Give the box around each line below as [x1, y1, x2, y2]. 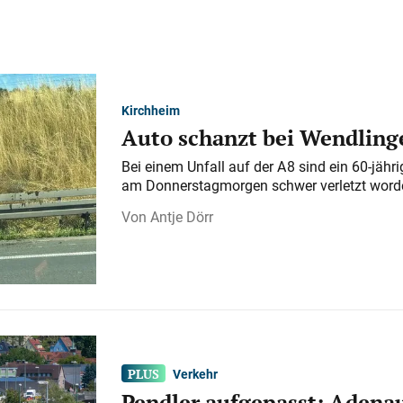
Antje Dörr [149, 206, 213, 227]
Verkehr [173, 364, 219, 382]
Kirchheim [121, 101, 180, 119]
